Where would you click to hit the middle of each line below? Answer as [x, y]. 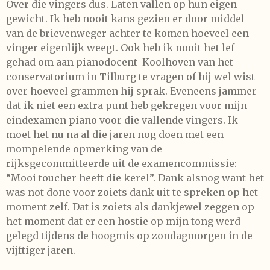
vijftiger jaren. [41, 250]
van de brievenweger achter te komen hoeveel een [127, 33]
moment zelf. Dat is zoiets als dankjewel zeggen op [130, 207]
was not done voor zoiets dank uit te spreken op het [132, 192]
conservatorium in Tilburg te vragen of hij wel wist [130, 77]
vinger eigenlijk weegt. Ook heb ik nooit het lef [120, 48]
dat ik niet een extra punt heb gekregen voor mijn [127, 105]
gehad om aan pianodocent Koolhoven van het [120, 62]
